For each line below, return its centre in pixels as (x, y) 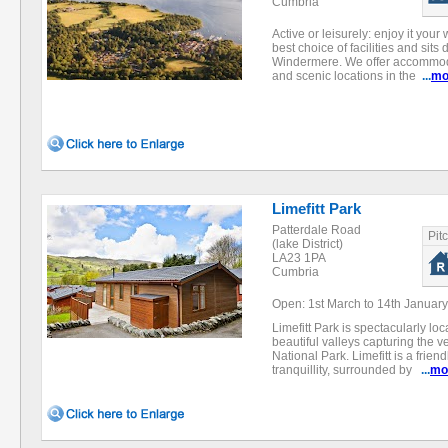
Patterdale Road (316, 230)
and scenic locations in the (347, 76)
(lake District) (307, 244)
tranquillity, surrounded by (346, 370)
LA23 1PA (299, 258)
